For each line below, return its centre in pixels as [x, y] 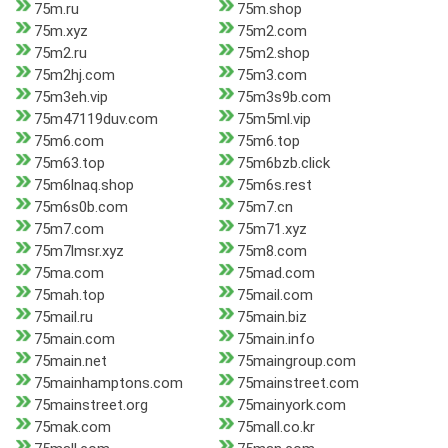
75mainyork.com [291, 405]
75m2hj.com [74, 75]
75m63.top [69, 163]
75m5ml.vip [273, 119]
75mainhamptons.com [108, 383]
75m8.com [271, 251]
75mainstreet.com [297, 383]
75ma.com [69, 273]
